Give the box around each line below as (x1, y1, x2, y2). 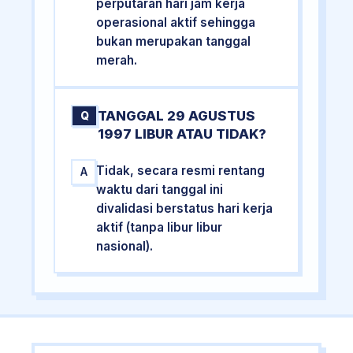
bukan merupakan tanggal (96, 33, 251, 49)
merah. (96, 52, 138, 68)
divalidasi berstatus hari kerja (96, 200, 273, 216)
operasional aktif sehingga (96, 14, 256, 30)
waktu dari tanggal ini (96, 181, 224, 197)
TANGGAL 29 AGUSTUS (98, 107, 256, 124)
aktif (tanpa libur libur (96, 219, 223, 235)
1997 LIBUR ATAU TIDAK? (98, 125, 267, 142)
